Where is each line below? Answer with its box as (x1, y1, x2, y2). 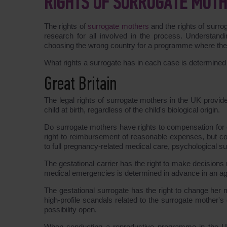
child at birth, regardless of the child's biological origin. (44, 105, 222, 114)
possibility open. (44, 205, 97, 214)
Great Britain (44, 75, 117, 94)
